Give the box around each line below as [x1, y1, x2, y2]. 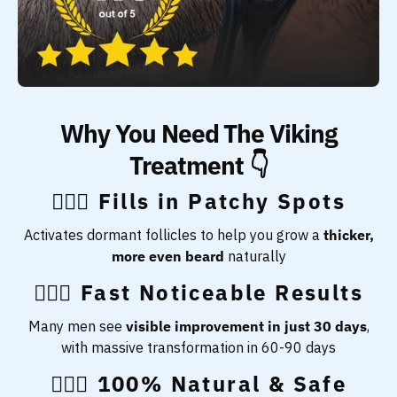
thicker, [323, 225, 374, 244]
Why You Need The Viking [59, 116, 338, 150]
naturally [223, 246, 286, 265]
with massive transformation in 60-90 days [61, 338, 336, 356]
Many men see [27, 316, 126, 335]
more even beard [111, 246, 224, 265]
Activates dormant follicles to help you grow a [23, 225, 323, 244]
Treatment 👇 [129, 148, 268, 182]
